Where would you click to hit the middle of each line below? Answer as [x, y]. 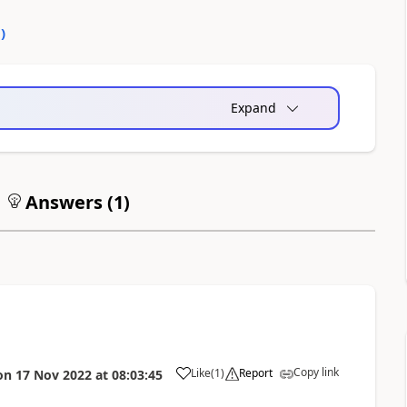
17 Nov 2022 [53, 375]
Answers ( [67, 202]
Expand [253, 108]
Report [255, 373]
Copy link [316, 372]
